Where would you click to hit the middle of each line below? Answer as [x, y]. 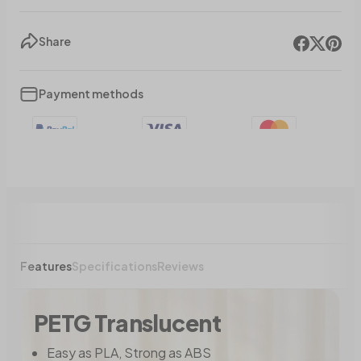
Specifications [114, 266]
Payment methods [91, 93]
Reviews [180, 266]
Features [46, 266]
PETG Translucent [128, 323]
